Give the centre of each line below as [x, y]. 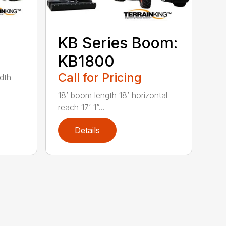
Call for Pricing [100, 78]
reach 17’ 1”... [82, 108]
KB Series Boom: [118, 43]
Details [88, 130]
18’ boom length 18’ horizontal [113, 96]
